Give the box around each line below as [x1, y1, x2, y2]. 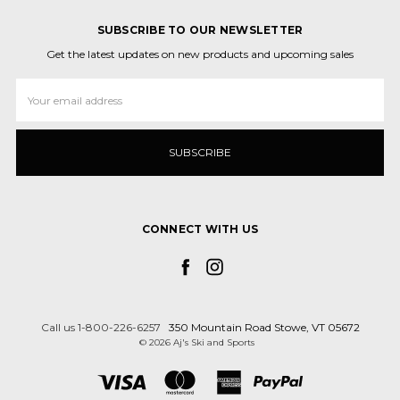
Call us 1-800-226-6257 [40, 321, 161, 335]
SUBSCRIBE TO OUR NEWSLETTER [96, 23, 304, 37]
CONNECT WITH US [141, 222, 259, 237]
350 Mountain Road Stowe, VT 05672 [168, 321, 360, 335]
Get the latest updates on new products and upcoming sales [46, 47, 354, 62]
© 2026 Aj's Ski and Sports [138, 337, 254, 349]
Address [16, 96, 57, 110]
